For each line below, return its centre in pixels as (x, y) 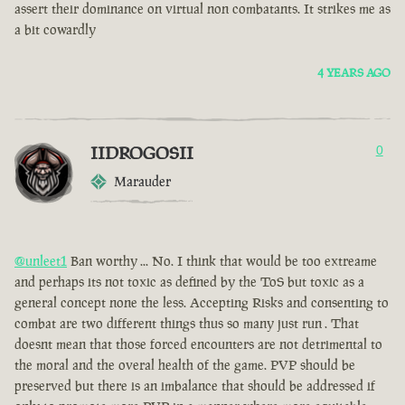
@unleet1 (41, 261)
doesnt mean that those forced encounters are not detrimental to (198, 344)
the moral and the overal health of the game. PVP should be (185, 365)
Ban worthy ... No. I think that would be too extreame (222, 261)
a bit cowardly (55, 30)
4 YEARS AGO (354, 73)
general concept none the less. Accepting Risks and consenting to (202, 303)
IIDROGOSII (142, 153)
